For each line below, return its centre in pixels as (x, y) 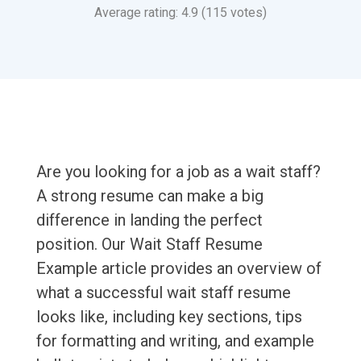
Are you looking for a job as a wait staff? (178, 172)
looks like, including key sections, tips (169, 317)
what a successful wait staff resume (163, 293)
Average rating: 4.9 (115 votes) (180, 13)
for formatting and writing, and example (175, 341)
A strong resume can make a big (149, 196)
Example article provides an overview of (178, 269)
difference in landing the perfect (149, 220)
